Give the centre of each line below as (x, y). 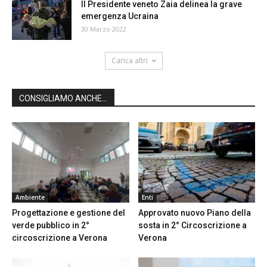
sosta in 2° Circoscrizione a (192, 226)
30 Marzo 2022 (104, 29)
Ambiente (30, 198)
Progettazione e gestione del (69, 213)
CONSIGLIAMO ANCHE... (63, 98)
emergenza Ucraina (120, 16)
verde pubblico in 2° (51, 226)
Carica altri (129, 60)
